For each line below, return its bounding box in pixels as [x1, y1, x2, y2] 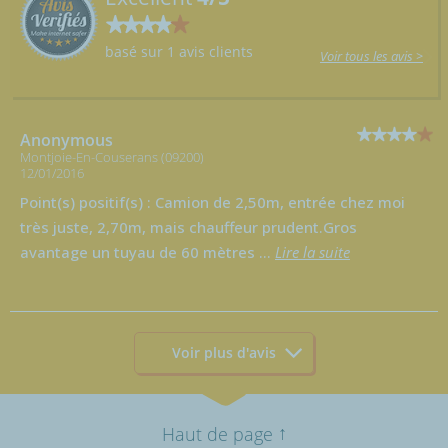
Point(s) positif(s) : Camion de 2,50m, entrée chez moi [20, 191, 405, 212]
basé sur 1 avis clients [105, 41, 253, 61]
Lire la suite [275, 241, 350, 262]
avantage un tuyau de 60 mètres [20, 241, 255, 262]
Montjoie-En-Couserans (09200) [20, 147, 204, 166]
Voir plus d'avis [172, 343, 276, 363]
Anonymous [20, 128, 113, 151]
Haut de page [161, 421, 273, 446]
